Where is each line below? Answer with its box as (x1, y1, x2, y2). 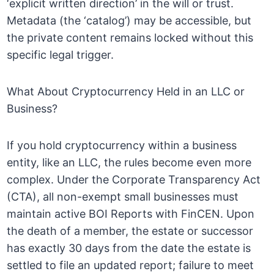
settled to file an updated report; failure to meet (7, 259, 254, 272)
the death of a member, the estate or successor (7, 224, 254, 238)
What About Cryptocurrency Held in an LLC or (7, 85, 245, 98)
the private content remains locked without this (7, 31, 254, 45)
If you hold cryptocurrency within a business (7, 139, 237, 152)
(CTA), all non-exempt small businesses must (7, 190, 239, 204)
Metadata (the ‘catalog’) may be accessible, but (7, 14, 252, 28)
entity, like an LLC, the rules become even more (7, 156, 252, 169)
